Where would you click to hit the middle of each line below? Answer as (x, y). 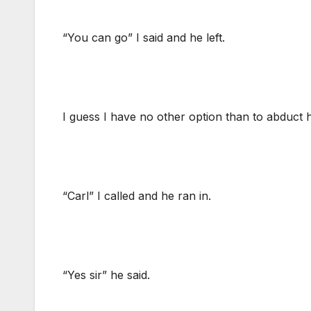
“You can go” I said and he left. (144, 38)
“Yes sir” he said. (106, 275)
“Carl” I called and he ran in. (137, 196)
